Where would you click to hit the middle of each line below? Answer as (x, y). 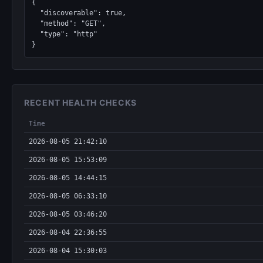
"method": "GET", (36, 23)
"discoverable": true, (36, 13)
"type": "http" (36, 34)
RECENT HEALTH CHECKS (80, 102)
